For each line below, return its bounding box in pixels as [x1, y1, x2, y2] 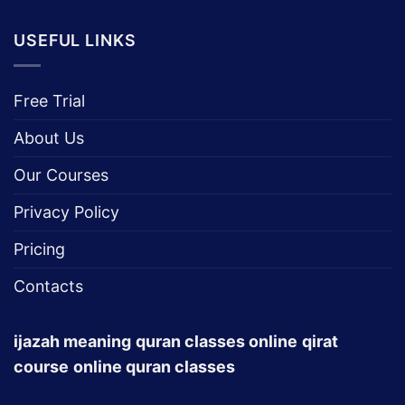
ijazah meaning [14, 331, 131, 351]
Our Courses [14, 165, 108, 184]
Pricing [14, 239, 65, 259]
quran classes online [136, 331, 297, 351]
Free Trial [14, 90, 85, 110]
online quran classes [73, 356, 235, 376]
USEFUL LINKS [14, 30, 137, 50]
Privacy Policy [14, 202, 119, 221]
